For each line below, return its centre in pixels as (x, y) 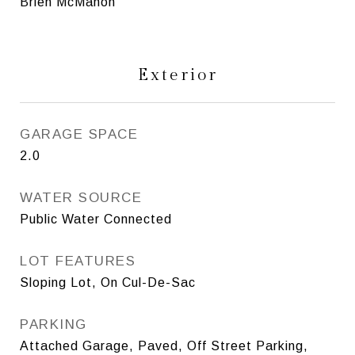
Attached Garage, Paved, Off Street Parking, (164, 345)
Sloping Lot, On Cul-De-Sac (108, 282)
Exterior (177, 74)
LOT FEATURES (78, 261)
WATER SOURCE (81, 197)
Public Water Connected (96, 219)
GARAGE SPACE (79, 134)
